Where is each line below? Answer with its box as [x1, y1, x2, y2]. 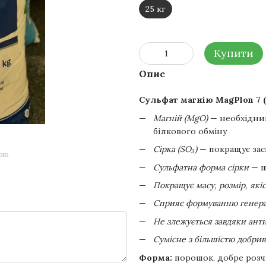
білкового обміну [153, 125, 227, 137]
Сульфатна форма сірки [153, 161, 249, 173]
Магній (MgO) [153, 112, 208, 123]
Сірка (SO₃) [153, 144, 197, 155]
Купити [214, 46, 254, 60]
